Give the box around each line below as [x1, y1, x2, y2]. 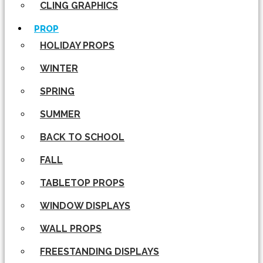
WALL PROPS [40, 223, 102, 234]
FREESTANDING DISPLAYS [40, 246, 159, 257]
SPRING [40, 86, 75, 97]
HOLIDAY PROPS [40, 40, 114, 51]
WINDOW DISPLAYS [40, 200, 130, 211]
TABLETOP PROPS [40, 177, 124, 188]
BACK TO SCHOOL [40, 131, 124, 143]
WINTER [40, 63, 78, 74]
